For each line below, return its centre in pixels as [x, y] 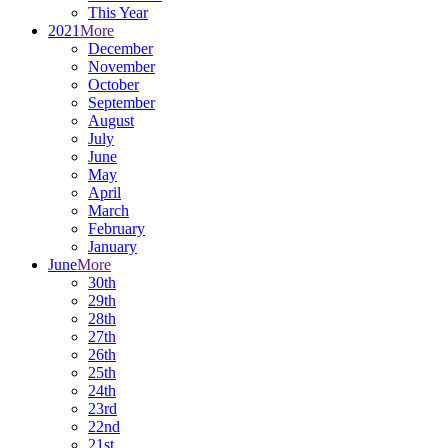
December [120, 48]
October [113, 84]
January [112, 246]
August [111, 120]
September [121, 102]
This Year [118, 12]
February [116, 228]
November [121, 66]
